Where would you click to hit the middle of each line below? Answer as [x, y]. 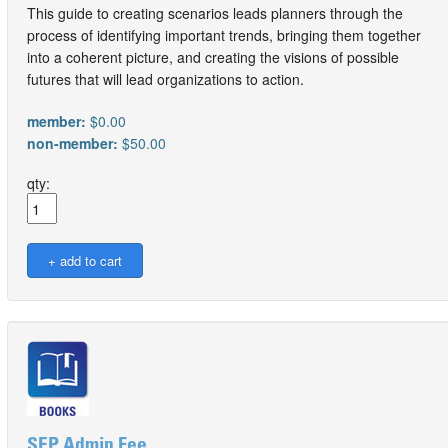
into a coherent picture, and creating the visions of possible [213, 57]
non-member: [74, 143]
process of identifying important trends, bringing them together [224, 35]
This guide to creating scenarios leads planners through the [215, 13]
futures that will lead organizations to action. [165, 79]
